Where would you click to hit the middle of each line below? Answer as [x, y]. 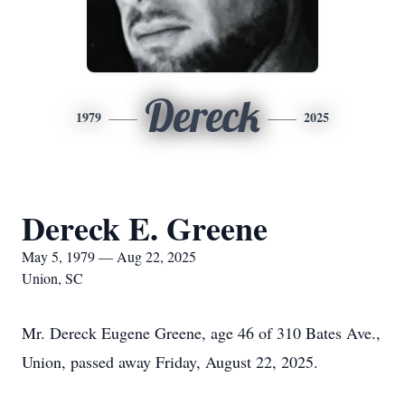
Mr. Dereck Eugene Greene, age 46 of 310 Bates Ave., [201, 333]
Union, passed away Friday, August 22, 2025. [170, 362]
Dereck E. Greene [145, 228]
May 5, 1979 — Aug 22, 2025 [109, 256]
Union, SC [52, 278]
